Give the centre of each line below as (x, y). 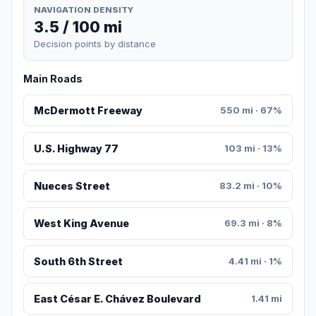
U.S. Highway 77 (76, 148)
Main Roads (53, 79)
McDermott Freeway (88, 111)
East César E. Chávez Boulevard (117, 299)
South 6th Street (78, 261)
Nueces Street (72, 186)
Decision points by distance (95, 44)
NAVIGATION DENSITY (84, 10)
